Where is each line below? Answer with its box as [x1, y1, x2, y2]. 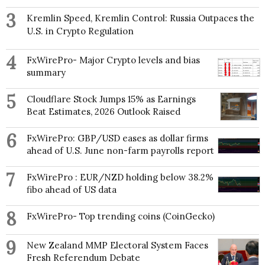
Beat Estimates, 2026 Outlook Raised [27, 106, 180, 118]
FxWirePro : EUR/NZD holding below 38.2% [27, 172, 214, 183]
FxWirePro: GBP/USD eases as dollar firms [27, 132, 208, 144]
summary [27, 67, 66, 79]
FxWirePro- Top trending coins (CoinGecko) [27, 211, 215, 222]
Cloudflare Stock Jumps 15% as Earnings [27, 93, 196, 105]
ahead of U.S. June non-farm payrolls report [27, 145, 214, 157]
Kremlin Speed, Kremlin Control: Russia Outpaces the [27, 12, 254, 24]
